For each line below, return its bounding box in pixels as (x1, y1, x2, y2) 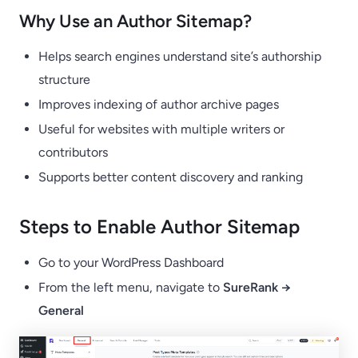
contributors (38, 145, 108, 160)
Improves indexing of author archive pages (38, 97, 279, 112)
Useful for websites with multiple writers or (38, 121, 284, 137)
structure (38, 72, 90, 87)
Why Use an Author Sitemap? (19, 10, 252, 32)
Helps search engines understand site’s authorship (38, 49, 321, 64)
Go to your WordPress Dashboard (38, 255, 224, 270)
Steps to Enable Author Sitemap (19, 215, 300, 238)
